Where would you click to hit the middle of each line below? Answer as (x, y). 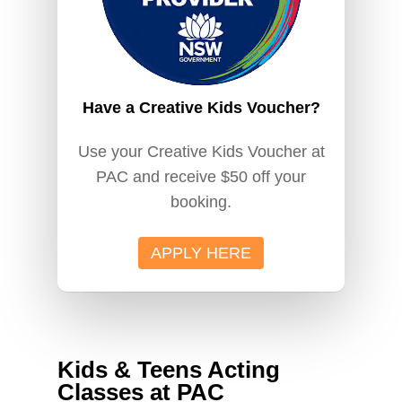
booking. (201, 202)
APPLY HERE (201, 253)
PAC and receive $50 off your (201, 177)
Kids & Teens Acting (169, 370)
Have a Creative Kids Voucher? (201, 108)
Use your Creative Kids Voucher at (201, 152)
